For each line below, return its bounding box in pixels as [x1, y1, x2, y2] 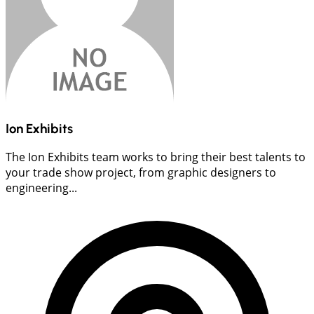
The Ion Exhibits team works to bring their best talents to [6, 149, 306, 165]
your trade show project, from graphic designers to [6, 165, 276, 181]
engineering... [6, 180, 77, 196]
